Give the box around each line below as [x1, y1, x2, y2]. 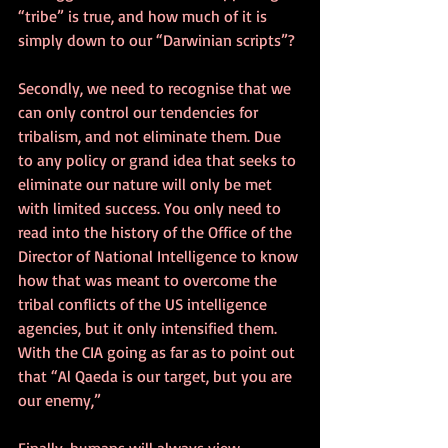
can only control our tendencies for [18, 101, 262, 122]
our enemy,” [18, 389, 101, 410]
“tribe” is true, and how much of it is [18, 5, 271, 26]
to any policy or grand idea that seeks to [18, 149, 300, 170]
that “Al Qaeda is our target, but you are [18, 365, 296, 386]
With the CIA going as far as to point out [18, 341, 299, 362]
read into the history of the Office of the [18, 221, 296, 242]
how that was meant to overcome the [18, 269, 281, 290]
